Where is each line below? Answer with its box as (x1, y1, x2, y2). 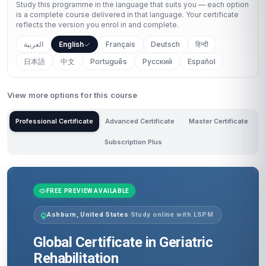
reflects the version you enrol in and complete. (16, 20, 179, 29)
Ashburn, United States (47, 211, 129, 218)
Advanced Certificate (105, 117, 175, 125)
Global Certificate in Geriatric (33, 234, 213, 251)
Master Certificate (189, 117, 248, 125)
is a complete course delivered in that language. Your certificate (16, 10, 239, 19)
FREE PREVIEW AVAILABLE (46, 187, 129, 194)
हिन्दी (195, 40, 208, 49)
